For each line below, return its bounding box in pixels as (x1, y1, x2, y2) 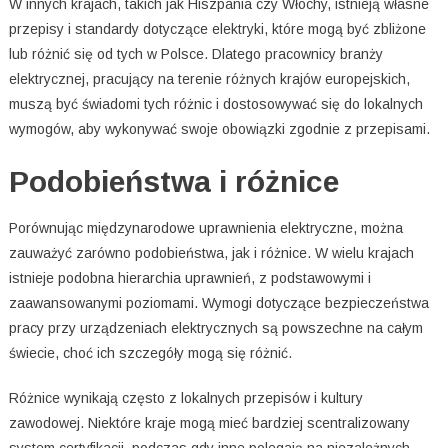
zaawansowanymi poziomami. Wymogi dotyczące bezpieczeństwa (8, 295, 429, 312)
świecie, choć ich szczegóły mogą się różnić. (8, 345, 292, 362)
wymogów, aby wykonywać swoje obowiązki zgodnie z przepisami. (8, 121, 430, 138)
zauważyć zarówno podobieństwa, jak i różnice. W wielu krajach (8, 245, 414, 262)
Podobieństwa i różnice (8, 165, 339, 199)
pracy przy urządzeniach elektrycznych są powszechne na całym (8, 320, 423, 337)
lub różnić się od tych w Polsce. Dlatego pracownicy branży (8, 46, 383, 63)
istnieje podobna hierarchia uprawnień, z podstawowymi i (8, 270, 371, 287)
